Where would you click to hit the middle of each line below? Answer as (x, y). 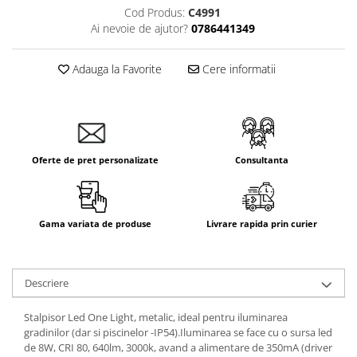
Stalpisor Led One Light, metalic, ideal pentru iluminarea (156, 317)
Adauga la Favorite (115, 69)
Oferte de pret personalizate (95, 160)
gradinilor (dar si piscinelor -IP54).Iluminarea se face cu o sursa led (178, 332)
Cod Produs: (155, 12)
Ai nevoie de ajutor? (139, 28)
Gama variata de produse (95, 224)
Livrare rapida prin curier (262, 224)
